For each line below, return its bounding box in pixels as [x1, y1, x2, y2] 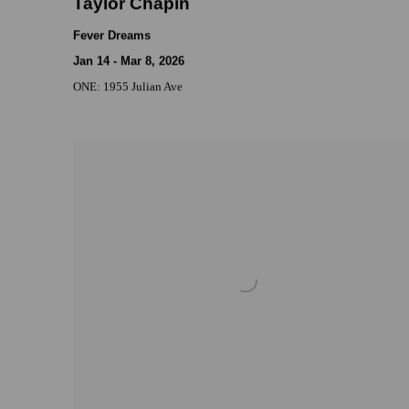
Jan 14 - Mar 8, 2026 [73, 54, 184, 68]
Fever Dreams [73, 28, 151, 43]
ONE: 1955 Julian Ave [73, 79, 183, 94]
